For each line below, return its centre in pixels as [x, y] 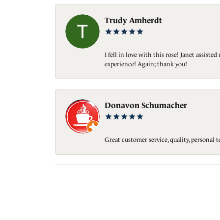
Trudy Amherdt [133, 20]
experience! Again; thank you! [146, 64]
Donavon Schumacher [146, 105]
